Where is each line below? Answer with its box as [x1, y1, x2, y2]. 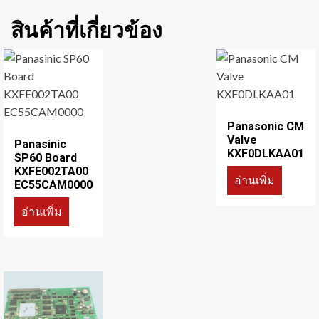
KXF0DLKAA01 [227, 147, 305, 161]
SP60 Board [14, 151, 77, 165]
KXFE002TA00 [14, 164, 88, 179]
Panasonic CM [227, 120, 305, 134]
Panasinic [14, 137, 66, 152]
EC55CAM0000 [14, 178, 93, 192]
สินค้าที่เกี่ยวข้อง [11, 18, 162, 43]
